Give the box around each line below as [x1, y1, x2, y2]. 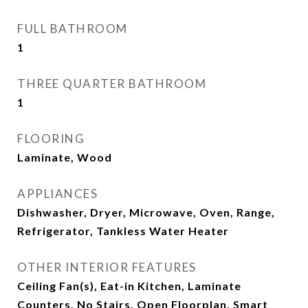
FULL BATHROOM [17, 21, 128, 36]
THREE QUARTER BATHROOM [17, 76, 206, 91]
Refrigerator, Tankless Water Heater [17, 224, 229, 237]
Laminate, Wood [17, 151, 112, 164]
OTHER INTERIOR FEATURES [17, 260, 197, 274]
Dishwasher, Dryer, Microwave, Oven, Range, [17, 206, 275, 219]
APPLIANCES [17, 186, 98, 201]
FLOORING [17, 131, 85, 146]
